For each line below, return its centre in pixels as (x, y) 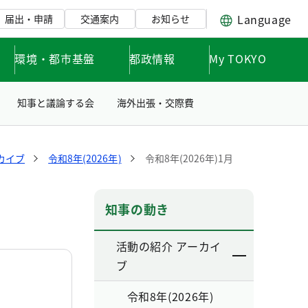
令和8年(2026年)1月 (189, 158)
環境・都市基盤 (55, 58)
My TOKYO (238, 58)
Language (264, 19)
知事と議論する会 (55, 102)
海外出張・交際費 (155, 102)
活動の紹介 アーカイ (168, 246)
